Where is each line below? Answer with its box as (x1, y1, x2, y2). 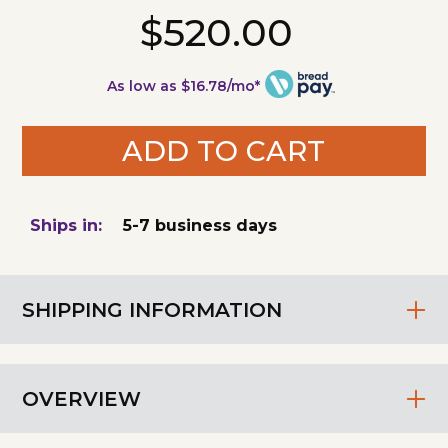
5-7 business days (123, 216, 278, 236)
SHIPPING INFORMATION (22, 297, 283, 322)
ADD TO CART (122, 134, 326, 169)
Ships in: (30, 216, 102, 236)
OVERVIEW (22, 386, 142, 411)
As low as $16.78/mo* (107, 77, 261, 96)
